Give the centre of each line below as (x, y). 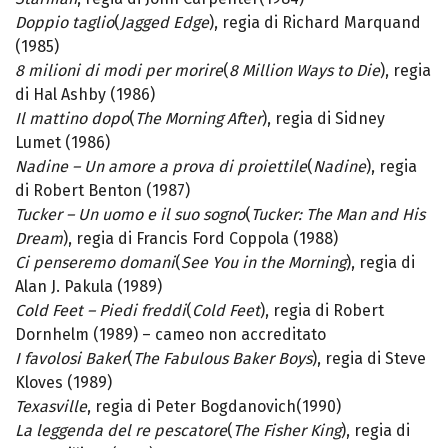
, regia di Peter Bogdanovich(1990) (214, 407)
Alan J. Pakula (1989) (88, 287)
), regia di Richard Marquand (315, 23)
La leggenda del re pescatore (121, 431)
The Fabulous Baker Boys (222, 359)
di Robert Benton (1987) (102, 191)
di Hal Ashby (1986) (85, 95)
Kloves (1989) (63, 383)
